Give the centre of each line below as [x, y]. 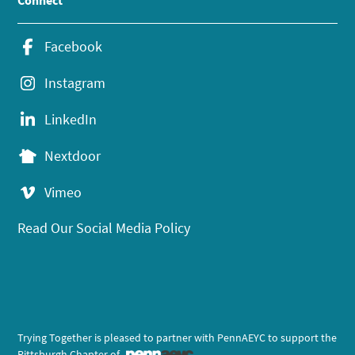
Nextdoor [73, 156]
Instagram [75, 83]
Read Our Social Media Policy [104, 228]
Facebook [74, 47]
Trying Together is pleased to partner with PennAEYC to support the [177, 338]
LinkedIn [71, 120]
